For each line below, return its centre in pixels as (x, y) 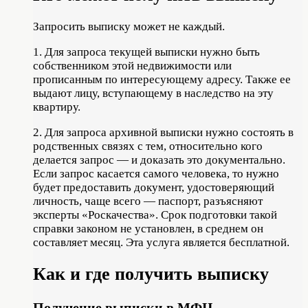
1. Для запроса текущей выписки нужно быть (146, 52)
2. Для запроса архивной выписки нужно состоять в (163, 133)
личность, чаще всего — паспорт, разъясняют (148, 201)
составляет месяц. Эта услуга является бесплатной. (161, 243)
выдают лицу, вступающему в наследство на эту (153, 93)
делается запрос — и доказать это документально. (159, 160)
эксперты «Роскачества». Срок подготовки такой (155, 215)
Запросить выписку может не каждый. (129, 27)
